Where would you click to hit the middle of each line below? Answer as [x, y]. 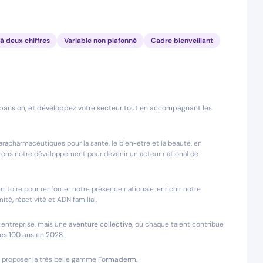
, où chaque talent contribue [178, 224]
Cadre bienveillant [182, 41]
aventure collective [100, 224]
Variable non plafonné [100, 41]
